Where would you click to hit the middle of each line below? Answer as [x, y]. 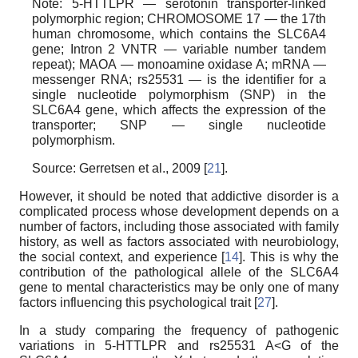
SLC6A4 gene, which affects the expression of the [179, 109]
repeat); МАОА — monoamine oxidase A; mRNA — [179, 64]
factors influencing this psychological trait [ [138, 302]
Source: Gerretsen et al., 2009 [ [119, 168]
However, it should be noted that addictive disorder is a [179, 196]
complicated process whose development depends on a [179, 211]
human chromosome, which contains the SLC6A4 [179, 34]
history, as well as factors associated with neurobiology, [179, 241]
